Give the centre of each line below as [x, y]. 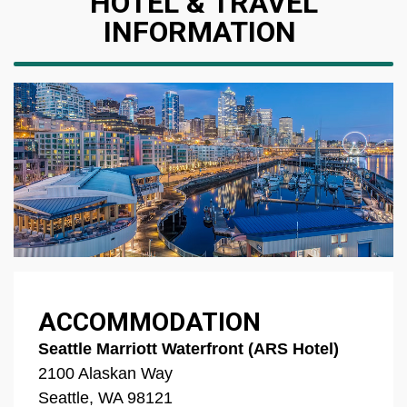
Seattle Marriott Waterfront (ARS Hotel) [189, 349]
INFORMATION [203, 31]
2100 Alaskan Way [105, 374]
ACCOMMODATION [149, 323]
